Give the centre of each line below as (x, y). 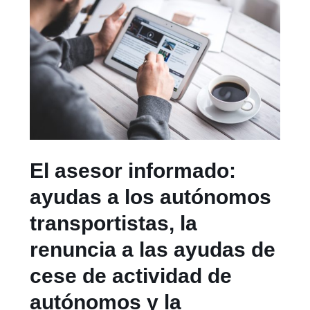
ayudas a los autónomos (151, 197)
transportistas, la (114, 223)
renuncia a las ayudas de (153, 249)
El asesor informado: (133, 170)
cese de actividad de (131, 275)
